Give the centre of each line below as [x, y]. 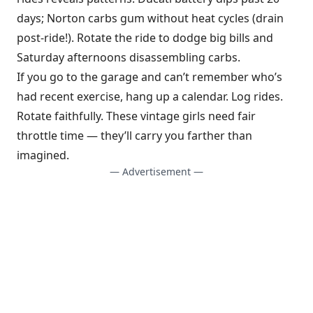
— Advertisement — [156, 171]
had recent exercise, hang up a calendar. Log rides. [150, 96]
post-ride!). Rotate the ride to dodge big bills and [145, 37]
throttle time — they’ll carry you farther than [134, 135]
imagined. [43, 155]
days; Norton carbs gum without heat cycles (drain [150, 18]
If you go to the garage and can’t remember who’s [150, 77]
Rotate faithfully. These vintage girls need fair [136, 116]
